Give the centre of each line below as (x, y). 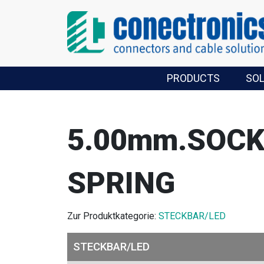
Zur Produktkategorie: (113, 216)
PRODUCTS (193, 78)
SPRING (121, 183)
